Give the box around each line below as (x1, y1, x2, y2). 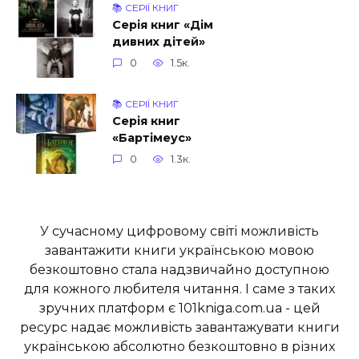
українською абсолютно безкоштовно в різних (24, 339, 335, 355)
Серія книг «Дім (112, 18, 213, 33)
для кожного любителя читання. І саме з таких (24, 281, 335, 297)
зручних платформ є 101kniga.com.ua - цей (38, 301, 321, 317)
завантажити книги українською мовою (45, 243, 314, 259)
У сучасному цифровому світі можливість (40, 224, 319, 240)
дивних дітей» (112, 34, 205, 50)
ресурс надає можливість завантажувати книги (19, 320, 340, 336)
